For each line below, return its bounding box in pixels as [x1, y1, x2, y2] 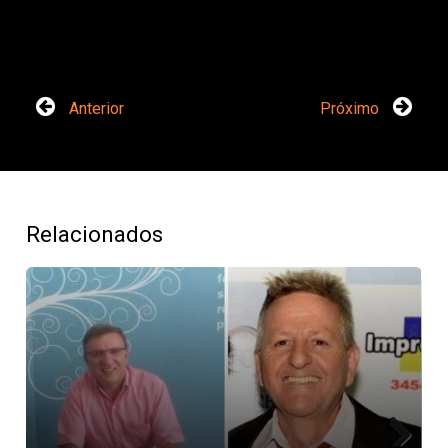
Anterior [65, 98, 125, 118]
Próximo [319, 98, 383, 118]
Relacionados [26, 220, 164, 247]
